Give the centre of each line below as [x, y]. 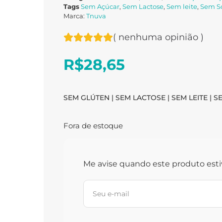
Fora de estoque [93, 126]
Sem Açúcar [100, 6]
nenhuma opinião [160, 37]
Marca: [75, 16]
